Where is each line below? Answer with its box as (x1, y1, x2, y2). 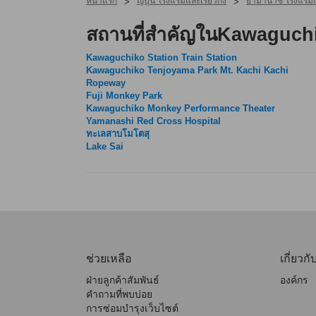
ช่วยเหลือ (86, 252, 132, 265)
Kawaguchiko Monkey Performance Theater (86, 102, 275, 114)
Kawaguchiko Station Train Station (86, 51, 237, 63)
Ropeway (86, 77, 126, 88)
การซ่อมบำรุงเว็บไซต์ (86, 302, 178, 314)
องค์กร (280, 274, 308, 286)
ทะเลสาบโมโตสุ (86, 128, 150, 139)
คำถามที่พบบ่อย (86, 288, 152, 300)
